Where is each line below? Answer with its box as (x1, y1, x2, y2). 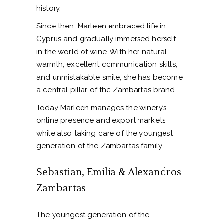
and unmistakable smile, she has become (36, 73, 183, 82)
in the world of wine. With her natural (36, 47, 167, 56)
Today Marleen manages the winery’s (36, 103, 167, 112)
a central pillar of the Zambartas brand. (36, 85, 176, 95)
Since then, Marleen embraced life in (36, 22, 166, 31)
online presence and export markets (36, 116, 166, 125)
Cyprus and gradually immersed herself (36, 34, 176, 44)
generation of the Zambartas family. (36, 141, 164, 151)
